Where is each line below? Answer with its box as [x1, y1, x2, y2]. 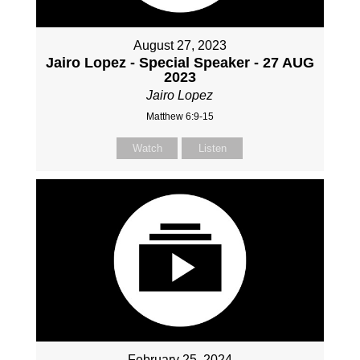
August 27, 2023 [133, 38, 227, 52]
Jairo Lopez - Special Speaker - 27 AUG [45, 54, 314, 71]
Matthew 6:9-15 [145, 110, 214, 122]
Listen [198, 141, 227, 154]
